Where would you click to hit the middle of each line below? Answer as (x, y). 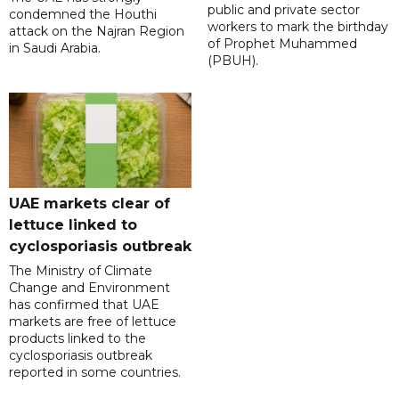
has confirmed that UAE (84, 304)
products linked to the (77, 338)
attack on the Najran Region (97, 31)
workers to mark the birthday (297, 26)
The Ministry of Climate (81, 270)
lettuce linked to (73, 224)
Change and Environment (90, 287)
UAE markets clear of (90, 203)
